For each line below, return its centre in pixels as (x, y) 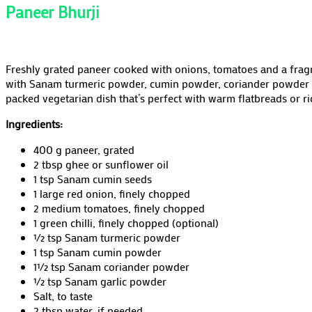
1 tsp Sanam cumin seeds (93, 179)
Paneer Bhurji (53, 12)
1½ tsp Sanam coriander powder (111, 267)
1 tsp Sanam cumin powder (97, 252)
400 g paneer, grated (84, 150)
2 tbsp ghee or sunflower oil (101, 164)
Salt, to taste (63, 296)
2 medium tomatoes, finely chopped (119, 208)
